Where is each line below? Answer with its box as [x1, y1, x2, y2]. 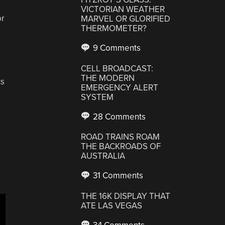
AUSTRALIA [81, 151, 126, 161]
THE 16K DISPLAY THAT [81, 190, 171, 201]
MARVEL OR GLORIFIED [81, 14, 171, 24]
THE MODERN [81, 72, 135, 83]
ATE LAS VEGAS [81, 200, 143, 211]
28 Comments [91, 111, 146, 122]
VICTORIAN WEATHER [81, 4, 165, 15]
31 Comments [91, 170, 144, 181]
